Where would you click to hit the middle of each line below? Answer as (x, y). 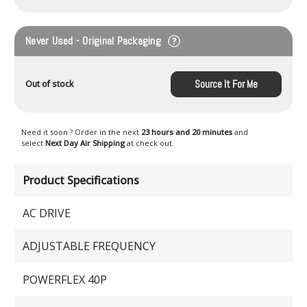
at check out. (150, 143)
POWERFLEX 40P (65, 279)
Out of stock (50, 84)
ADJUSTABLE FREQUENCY (89, 246)
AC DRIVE (47, 213)
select (33, 143)
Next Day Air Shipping (86, 143)
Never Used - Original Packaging (95, 40)
